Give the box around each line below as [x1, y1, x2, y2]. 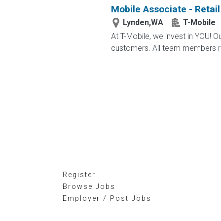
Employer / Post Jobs [63, 194, 151, 203]
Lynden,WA [122, 18, 163, 27]
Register [63, 171, 96, 179]
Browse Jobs [63, 183, 115, 191]
